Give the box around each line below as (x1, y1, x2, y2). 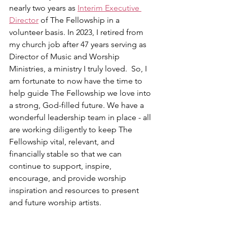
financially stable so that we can (9, 148, 124, 159)
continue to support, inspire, (9, 161, 113, 171)
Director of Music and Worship (9, 51, 122, 61)
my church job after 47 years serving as (9, 39, 148, 49)
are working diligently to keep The (9, 124, 134, 134)
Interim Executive (78, 3, 141, 13)
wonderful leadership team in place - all (9, 112, 153, 122)
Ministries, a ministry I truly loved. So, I (9, 63, 149, 73)
